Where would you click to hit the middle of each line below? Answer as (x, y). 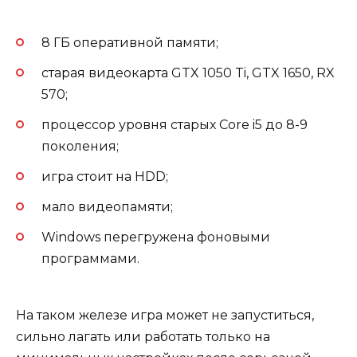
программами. (90, 259)
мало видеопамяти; (107, 207)
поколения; (80, 146)
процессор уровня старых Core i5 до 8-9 (175, 124)
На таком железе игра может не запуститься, (165, 315)
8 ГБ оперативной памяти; (130, 42)
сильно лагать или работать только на (143, 336)
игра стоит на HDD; (105, 177)
